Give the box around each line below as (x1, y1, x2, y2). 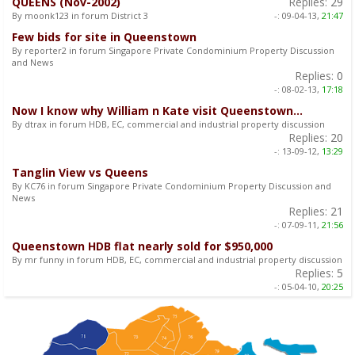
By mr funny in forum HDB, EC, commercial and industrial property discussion (12, 253, 342, 265)
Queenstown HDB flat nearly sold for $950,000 (12, 238, 273, 254)
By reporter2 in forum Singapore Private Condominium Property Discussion (12, 44, 334, 56)
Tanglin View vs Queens (12, 164, 148, 180)
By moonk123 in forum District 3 (12, 9, 148, 21)
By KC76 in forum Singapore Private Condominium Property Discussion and (12, 179, 331, 192)
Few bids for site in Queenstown (12, 29, 197, 44)
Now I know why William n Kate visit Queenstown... (12, 102, 303, 118)
